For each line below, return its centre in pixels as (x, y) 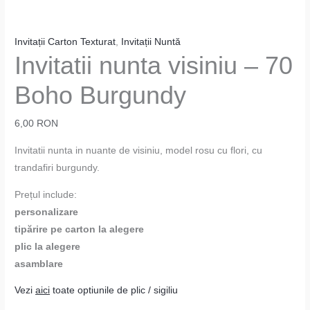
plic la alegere (48, 246)
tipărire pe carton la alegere (80, 229)
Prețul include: (46, 194)
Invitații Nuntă (151, 42)
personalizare (47, 212)
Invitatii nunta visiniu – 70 (154, 65)
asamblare (39, 264)
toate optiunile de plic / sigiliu (114, 291)
